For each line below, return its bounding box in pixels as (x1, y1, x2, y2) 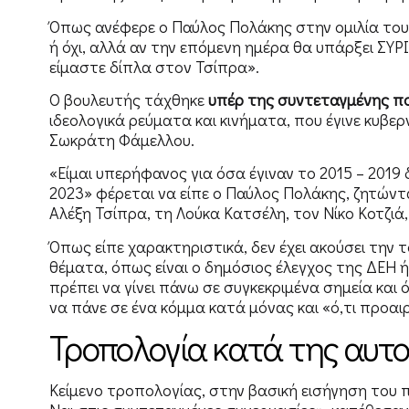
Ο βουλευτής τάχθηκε (48, 88, 204, 110)
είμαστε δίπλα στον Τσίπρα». (48, 55, 259, 78)
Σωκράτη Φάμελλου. (48, 128, 194, 151)
